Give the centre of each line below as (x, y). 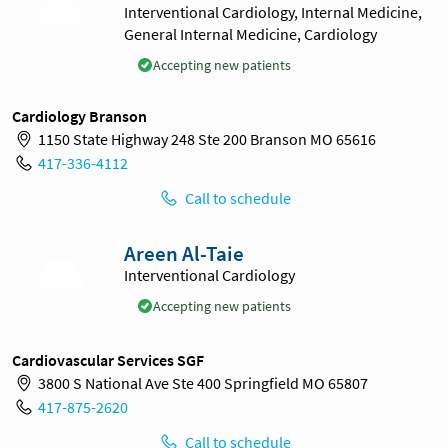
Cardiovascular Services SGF (108, 359)
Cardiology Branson (79, 115)
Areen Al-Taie (184, 253)
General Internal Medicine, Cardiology (250, 33)
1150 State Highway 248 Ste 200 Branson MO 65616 (206, 139)
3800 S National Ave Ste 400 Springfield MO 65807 (202, 383)
